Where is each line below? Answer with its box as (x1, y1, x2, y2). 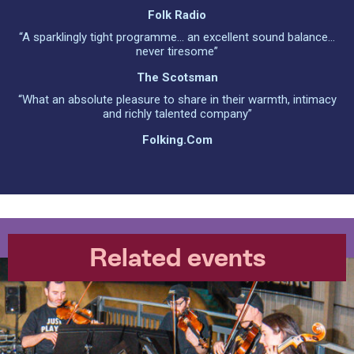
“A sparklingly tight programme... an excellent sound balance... (19, 30, 335, 44)
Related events (88, 243, 265, 272)
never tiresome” (136, 44, 218, 58)
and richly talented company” (102, 107, 252, 121)
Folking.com (141, 133, 213, 147)
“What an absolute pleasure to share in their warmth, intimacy (17, 92, 337, 107)
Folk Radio (148, 8, 206, 22)
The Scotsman (136, 70, 218, 85)
